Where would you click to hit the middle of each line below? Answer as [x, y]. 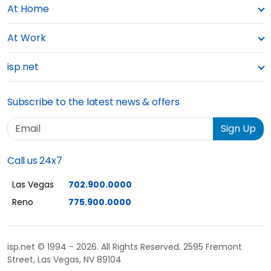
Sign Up [238, 128]
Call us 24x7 [35, 160]
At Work [27, 38]
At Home [28, 8]
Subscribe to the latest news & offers [93, 102]
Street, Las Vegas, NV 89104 [64, 259]
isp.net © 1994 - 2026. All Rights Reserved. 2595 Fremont [125, 247]
